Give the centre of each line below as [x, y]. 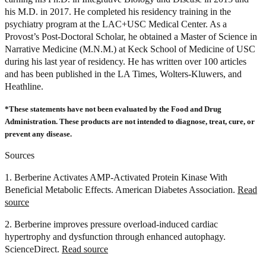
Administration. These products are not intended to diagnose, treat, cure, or [130, 122]
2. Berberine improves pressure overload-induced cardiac [111, 224]
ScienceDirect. [33, 249]
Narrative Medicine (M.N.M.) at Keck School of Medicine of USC [130, 49]
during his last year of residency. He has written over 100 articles [126, 62]
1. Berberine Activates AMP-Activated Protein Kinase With [116, 178]
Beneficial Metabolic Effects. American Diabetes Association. [121, 190]
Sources [20, 156]
